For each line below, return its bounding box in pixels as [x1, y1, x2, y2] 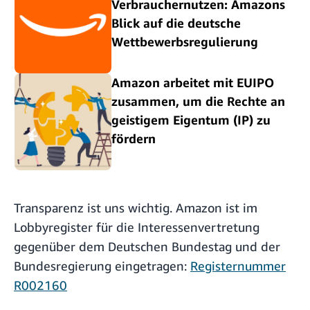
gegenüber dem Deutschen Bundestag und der [14, 238, 280, 254]
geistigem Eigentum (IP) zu [111, 111, 271, 127]
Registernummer [190, 257, 286, 273]
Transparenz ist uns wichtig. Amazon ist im [14, 199, 257, 215]
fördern [111, 130, 156, 146]
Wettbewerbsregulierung [111, 33, 258, 49]
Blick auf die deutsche [111, 15, 241, 30]
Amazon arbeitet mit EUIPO [111, 74, 274, 90]
